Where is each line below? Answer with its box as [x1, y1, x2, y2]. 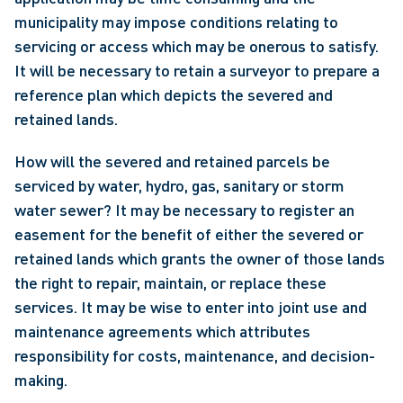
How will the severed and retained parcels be [14, 151, 330, 171]
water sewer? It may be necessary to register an [14, 200, 354, 219]
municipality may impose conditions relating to [14, 12, 338, 31]
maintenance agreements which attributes [14, 321, 310, 341]
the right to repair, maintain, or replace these [14, 273, 327, 292]
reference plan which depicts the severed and [14, 85, 333, 104]
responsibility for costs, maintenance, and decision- [14, 345, 375, 365]
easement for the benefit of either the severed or [14, 224, 363, 244]
